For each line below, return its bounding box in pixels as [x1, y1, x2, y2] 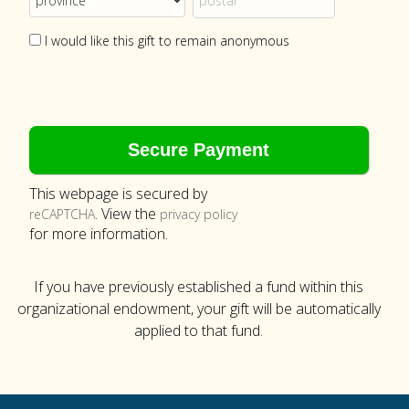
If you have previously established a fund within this [34, 276, 364, 297]
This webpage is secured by [29, 183, 207, 204]
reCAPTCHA [29, 204, 95, 223]
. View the [95, 203, 160, 224]
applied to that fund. [134, 320, 264, 341]
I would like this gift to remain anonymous [45, 31, 289, 49]
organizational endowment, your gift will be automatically [16, 298, 381, 319]
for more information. [29, 223, 168, 244]
